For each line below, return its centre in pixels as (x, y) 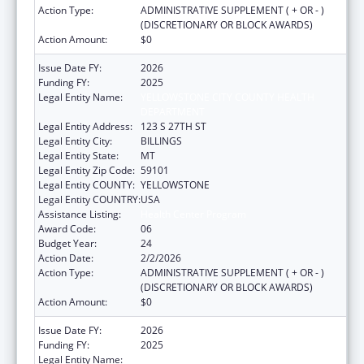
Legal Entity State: (78, 155)
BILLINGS (161, 141)
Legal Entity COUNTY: (87, 184)
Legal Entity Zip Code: (87, 170)
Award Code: (67, 228)
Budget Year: (67, 243)
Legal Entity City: (75, 141)
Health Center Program (193, 214)
